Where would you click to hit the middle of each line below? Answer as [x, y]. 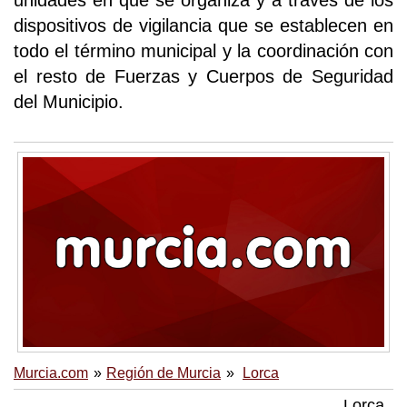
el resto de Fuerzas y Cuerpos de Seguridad [203, 77]
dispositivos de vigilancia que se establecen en [203, 26]
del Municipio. [69, 102]
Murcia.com [51, 372]
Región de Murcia [164, 372]
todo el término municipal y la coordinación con [203, 51]
